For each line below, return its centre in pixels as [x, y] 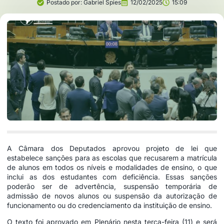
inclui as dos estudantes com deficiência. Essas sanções [112, 176]
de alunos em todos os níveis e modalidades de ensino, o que [112, 167]
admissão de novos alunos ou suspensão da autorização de [112, 195]
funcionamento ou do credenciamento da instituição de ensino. [109, 205]
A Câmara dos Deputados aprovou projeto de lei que [112, 148]
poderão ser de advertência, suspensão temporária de [112, 186]
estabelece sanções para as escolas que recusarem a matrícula [112, 157]
